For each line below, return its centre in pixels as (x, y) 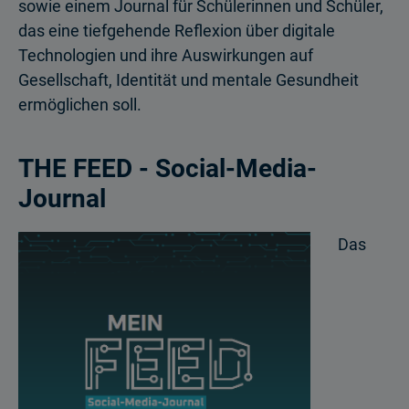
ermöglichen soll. (80, 105)
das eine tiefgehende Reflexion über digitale (177, 31)
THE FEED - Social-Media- (168, 169)
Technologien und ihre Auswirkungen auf (166, 56)
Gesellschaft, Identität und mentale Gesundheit (189, 80)
